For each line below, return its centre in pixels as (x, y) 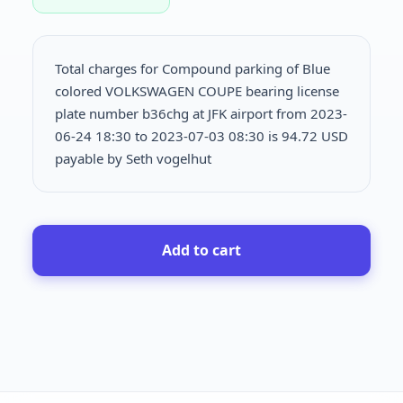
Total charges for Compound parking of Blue (193, 68)
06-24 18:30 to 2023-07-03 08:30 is (168, 135)
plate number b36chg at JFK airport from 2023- (201, 113)
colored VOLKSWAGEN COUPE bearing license (197, 90)
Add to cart (201, 250)
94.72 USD (315, 135)
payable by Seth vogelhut (133, 158)
